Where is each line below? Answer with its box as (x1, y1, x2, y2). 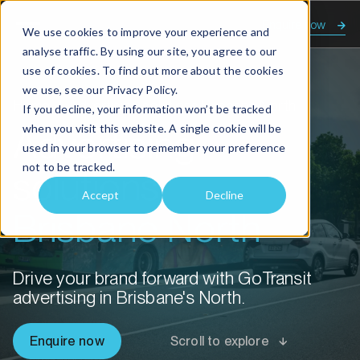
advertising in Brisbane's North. (13, 287, 245, 308)
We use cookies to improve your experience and (22, 25, 270, 39)
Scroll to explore (170, 333, 269, 349)
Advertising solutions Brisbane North (68, 97, 296, 114)
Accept (82, 188, 119, 202)
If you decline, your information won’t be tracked (22, 102, 272, 116)
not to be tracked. (22, 160, 116, 174)
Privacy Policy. (105, 83, 178, 96)
